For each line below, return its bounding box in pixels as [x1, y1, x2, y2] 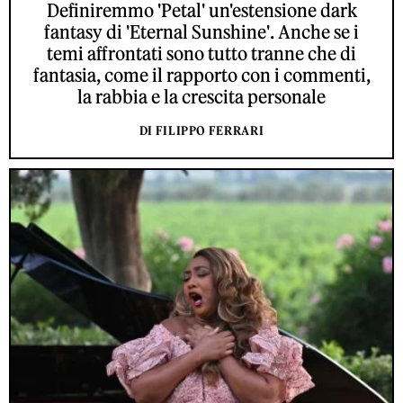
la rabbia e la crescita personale [77, 85, 326, 109]
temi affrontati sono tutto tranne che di [47, 42, 356, 66]
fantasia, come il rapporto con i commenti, [32, 64, 371, 87]
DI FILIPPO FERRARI [139, 123, 264, 139]
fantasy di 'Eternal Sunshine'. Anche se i [44, 21, 359, 44]
